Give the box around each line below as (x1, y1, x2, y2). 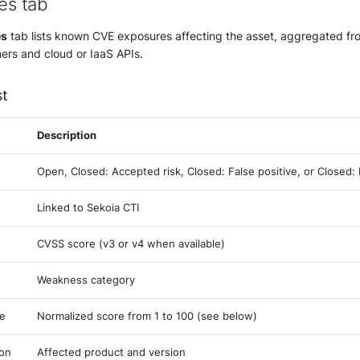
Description (37, 129, 96, 141)
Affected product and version (37, 346, 186, 358)
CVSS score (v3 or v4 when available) (37, 238, 225, 250)
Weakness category (37, 274, 135, 286)
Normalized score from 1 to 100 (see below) (37, 310, 257, 322)
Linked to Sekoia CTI (37, 202, 139, 214)
